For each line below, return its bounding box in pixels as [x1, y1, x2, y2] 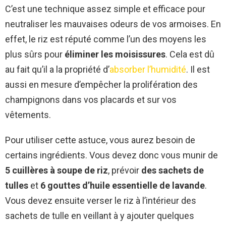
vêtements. [5, 109, 51, 121]
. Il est [186, 64, 210, 75]
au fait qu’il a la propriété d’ [5, 64, 109, 75]
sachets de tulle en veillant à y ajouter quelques [5, 210, 194, 221]
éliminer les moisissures [65, 49, 165, 60]
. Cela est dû [165, 49, 214, 60]
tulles [5, 180, 28, 191]
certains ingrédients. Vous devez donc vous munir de [5, 150, 218, 161]
